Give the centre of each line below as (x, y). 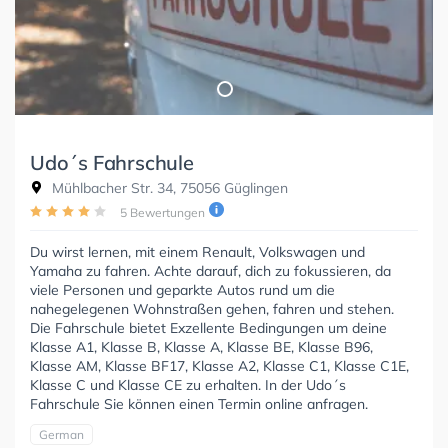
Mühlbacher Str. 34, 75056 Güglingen (168, 187)
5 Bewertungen (162, 212)
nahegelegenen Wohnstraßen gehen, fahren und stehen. (212, 308)
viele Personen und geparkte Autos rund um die (182, 289)
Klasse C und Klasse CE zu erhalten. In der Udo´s (188, 384)
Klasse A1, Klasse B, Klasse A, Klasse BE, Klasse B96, (201, 346)
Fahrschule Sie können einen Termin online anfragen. (199, 403)
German (61, 434)
